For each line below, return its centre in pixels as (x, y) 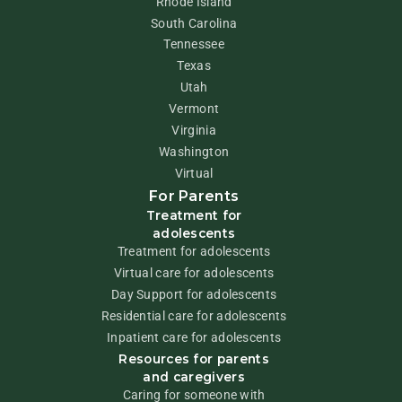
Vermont (194, 109)
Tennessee (194, 44)
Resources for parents (194, 358)
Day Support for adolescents (194, 294)
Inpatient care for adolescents (194, 337)
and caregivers (194, 376)
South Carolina (194, 23)
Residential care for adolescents (194, 315)
